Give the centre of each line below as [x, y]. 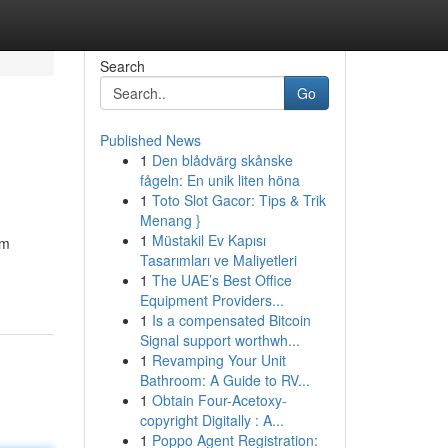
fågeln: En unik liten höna [219, 180]
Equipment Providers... [211, 300]
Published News [150, 140]
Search [122, 66]
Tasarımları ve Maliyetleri [218, 260]
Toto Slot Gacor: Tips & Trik [238, 200]
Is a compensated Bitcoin [231, 320]
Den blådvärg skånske [222, 160]
